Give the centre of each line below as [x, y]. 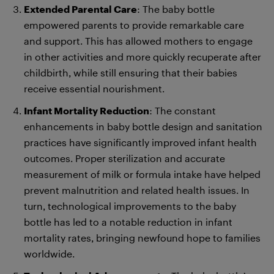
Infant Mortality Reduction [87, 110]
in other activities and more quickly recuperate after [143, 56]
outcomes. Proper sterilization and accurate [124, 158]
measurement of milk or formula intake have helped [142, 174]
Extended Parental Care [80, 9]
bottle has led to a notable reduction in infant [128, 221]
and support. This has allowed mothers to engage [138, 40]
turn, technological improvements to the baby [130, 206]
